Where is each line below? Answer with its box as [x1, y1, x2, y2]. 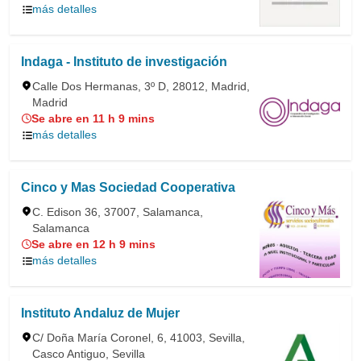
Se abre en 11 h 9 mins [31, 112, 155, 125]
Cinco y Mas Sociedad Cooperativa [21, 180, 235, 194]
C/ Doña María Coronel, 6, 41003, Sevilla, [32, 331, 245, 344]
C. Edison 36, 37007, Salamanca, [32, 205, 203, 218]
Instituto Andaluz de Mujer [21, 306, 180, 320]
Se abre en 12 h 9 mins [31, 238, 156, 251]
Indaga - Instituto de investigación [21, 55, 227, 68]
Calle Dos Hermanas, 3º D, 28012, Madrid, [32, 80, 250, 93]
